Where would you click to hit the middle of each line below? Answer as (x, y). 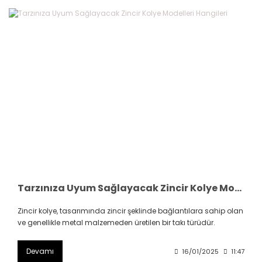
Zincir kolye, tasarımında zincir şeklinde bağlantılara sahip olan (130, 211)
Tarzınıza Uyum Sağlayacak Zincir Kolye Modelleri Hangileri (238, 188)
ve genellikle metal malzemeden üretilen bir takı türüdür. (116, 222)
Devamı (40, 251)
